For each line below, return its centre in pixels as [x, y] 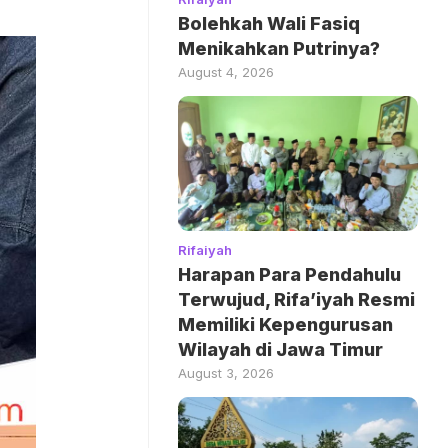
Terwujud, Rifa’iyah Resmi [296, 299]
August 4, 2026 [226, 71]
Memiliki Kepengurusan [285, 324]
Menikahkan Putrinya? [279, 48]
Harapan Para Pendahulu [289, 274]
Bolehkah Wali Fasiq [269, 23]
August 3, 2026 [226, 372]
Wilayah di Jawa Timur [280, 349]
